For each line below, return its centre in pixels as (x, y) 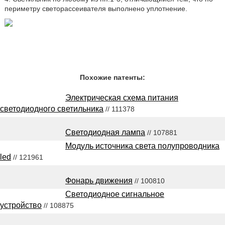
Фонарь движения (99, 181)
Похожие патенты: (113, 77)
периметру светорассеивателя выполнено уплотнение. (96, 9)
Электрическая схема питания (122, 98)
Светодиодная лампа (105, 132)
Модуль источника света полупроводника (142, 146)
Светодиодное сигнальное (115, 194)
